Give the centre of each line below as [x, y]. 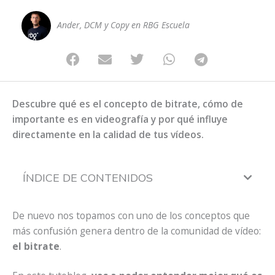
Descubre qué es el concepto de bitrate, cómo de [128, 104]
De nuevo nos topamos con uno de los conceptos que [131, 216]
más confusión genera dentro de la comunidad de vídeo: [137, 231]
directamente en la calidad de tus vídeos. [108, 135]
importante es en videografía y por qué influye [120, 119]
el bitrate [36, 246]
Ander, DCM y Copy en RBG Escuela [123, 25]
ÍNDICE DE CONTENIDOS [88, 178]
